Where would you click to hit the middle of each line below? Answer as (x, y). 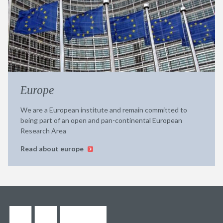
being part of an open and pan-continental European (101, 120)
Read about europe (53, 149)
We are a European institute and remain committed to (104, 110)
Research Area (43, 131)
